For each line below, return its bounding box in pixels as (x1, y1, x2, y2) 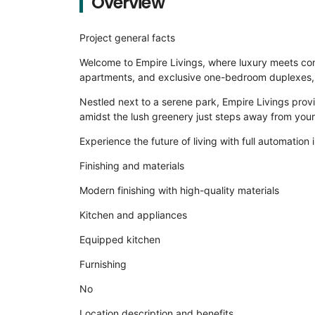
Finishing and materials (79, 160, 184, 172)
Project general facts (79, 32, 175, 44)
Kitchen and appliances (79, 209, 187, 221)
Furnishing (79, 258, 127, 270)
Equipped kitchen (79, 233, 160, 245)
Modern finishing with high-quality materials (79, 184, 279, 196)
